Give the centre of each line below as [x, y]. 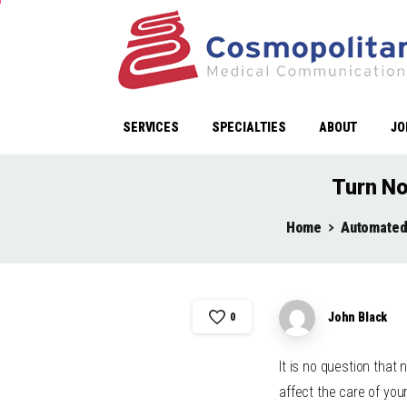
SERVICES [151, 127]
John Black [357, 317]
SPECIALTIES [248, 127]
